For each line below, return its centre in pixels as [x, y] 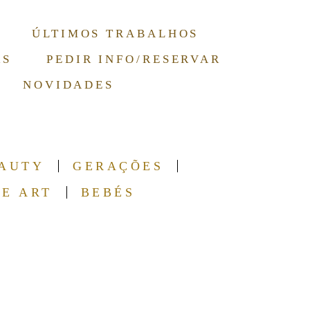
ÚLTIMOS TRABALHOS [116, 34]
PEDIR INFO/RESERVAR [134, 59]
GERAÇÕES [118, 166]
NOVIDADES [69, 85]
